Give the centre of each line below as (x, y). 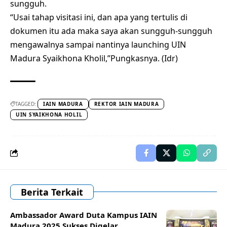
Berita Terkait (52, 192)
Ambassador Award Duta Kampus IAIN (84, 215)
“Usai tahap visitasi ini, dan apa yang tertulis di (99, 17)
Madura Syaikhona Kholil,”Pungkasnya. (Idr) (94, 58)
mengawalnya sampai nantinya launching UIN (98, 44)
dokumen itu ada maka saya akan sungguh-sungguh (111, 31)
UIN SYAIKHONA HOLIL (49, 114)
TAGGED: (26, 104)
